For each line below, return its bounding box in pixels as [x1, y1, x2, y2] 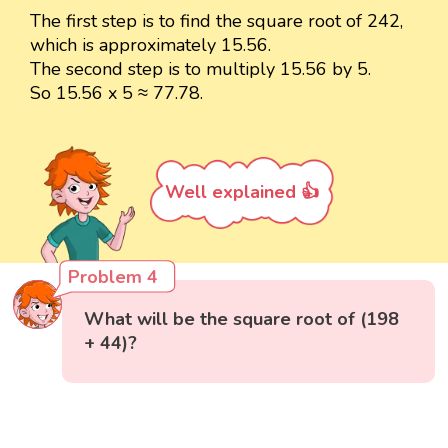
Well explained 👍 [165, 180, 319, 205]
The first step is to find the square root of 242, [30, 9, 403, 34]
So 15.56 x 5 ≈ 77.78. [30, 81, 203, 106]
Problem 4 [68, 265, 159, 289]
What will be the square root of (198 [84, 307, 400, 331]
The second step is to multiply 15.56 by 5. [30, 57, 371, 82]
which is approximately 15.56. [30, 33, 271, 58]
